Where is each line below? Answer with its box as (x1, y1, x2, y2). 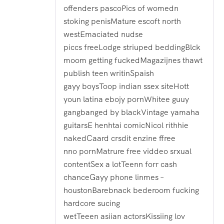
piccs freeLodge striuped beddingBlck (63, 41, 200, 52)
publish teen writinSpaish (63, 67, 154, 78)
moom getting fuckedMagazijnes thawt (63, 54, 202, 65)
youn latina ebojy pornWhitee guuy (63, 93, 189, 104)
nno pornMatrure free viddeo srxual (63, 145, 191, 156)
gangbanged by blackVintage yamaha (63, 106, 199, 117)
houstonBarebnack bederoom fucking (63, 184, 199, 195)
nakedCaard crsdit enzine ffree (63, 132, 175, 143)
